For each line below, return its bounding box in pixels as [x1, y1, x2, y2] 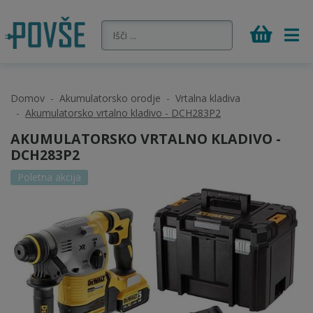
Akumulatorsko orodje [59, 92, 161, 105]
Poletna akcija [17, 170, 81, 184]
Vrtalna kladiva [175, 92, 240, 105]
